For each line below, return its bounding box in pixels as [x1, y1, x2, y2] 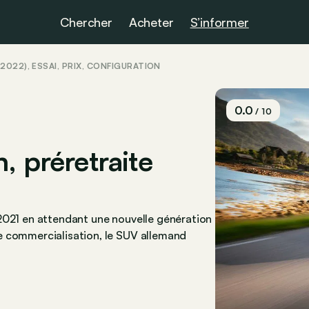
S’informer [190, 14, 249, 30]
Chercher [60, 14, 112, 30]
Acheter [128, 14, 174, 30]
